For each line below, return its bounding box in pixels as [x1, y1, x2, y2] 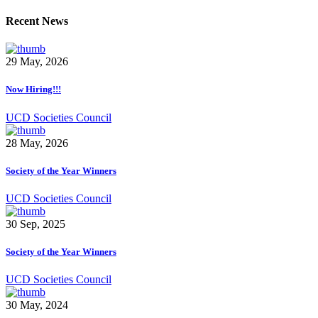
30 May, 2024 [6, 299, 68, 312]
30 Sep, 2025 [6, 217, 65, 230]
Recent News [6, 14, 68, 27]
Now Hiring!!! [6, 84, 61, 95]
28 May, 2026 [6, 136, 68, 149]
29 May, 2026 [6, 55, 68, 68]
